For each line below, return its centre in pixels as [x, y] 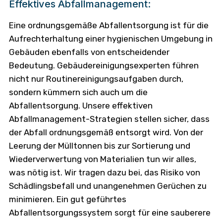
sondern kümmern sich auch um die [78, 92]
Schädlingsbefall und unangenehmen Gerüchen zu [108, 186]
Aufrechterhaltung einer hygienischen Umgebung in [111, 38]
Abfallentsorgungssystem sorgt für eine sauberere [110, 212]
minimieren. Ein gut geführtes [67, 199]
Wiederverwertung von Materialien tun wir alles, [102, 159]
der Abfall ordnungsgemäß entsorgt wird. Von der [106, 132]
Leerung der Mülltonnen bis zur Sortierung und [99, 145]
